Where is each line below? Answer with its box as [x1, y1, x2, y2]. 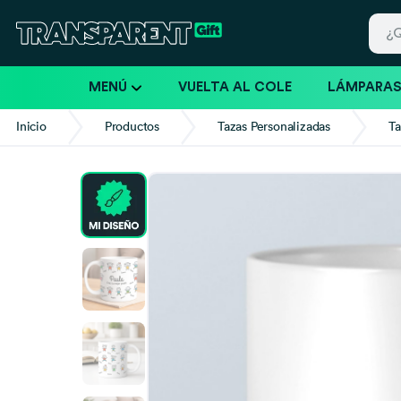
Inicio [16, 118, 47, 134]
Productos [104, 118, 160, 134]
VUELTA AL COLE [177, 80, 292, 94]
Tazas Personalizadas [218, 118, 331, 134]
